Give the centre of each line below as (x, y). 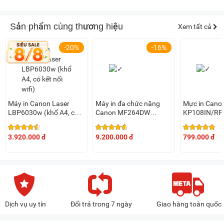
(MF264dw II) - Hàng (127, 122)
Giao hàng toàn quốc (189, 204)
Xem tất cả (195, 27)
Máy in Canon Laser (39, 104)
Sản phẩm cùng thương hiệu (66, 27)
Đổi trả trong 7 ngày (101, 204)
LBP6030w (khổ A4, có (43, 113)
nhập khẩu (112, 131)
